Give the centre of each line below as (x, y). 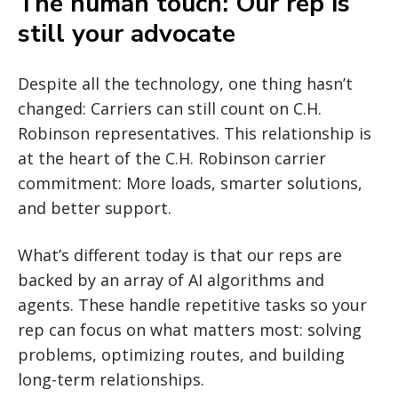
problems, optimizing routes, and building (181, 354)
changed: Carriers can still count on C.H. (170, 108)
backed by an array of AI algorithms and (171, 279)
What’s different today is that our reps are (180, 255)
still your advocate (127, 33)
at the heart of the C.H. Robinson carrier (172, 158)
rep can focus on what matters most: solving (190, 329)
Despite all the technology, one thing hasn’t (185, 83)
